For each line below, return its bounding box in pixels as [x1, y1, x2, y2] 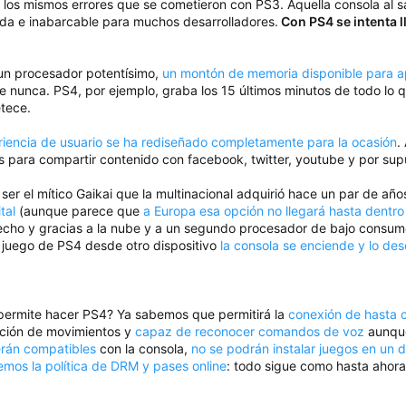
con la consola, [96, 341, 191, 357]
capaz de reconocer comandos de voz [135, 324, 364, 340]
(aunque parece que [15, 203, 143, 219]
